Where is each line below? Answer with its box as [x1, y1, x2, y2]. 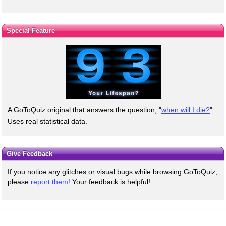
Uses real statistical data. [8, 117, 87, 125]
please [8, 177, 31, 186]
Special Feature [6, 26, 55, 34]
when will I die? [161, 105, 210, 114]
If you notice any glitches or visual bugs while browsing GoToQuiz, [8, 167, 217, 176]
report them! [31, 177, 70, 186]
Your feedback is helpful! [70, 177, 150, 186]
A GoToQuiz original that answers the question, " [8, 105, 161, 114]
